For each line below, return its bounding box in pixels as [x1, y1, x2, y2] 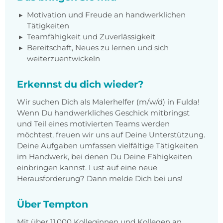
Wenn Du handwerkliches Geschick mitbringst [17, 108, 190, 118]
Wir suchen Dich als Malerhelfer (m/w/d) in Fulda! [17, 97, 200, 107]
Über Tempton [17, 198, 88, 211]
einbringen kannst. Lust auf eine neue [17, 163, 157, 173]
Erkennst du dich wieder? [17, 78, 143, 91]
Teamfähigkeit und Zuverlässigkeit [27, 32, 155, 42]
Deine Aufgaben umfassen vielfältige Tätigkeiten [17, 141, 198, 151]
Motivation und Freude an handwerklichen [27, 10, 186, 20]
